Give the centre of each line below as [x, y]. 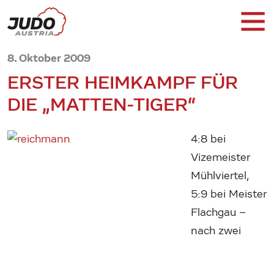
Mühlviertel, [220, 176]
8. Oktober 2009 [49, 58]
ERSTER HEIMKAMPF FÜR [123, 82]
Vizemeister [220, 157]
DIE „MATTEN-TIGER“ [102, 104]
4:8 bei [208, 139]
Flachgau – [218, 212]
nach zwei [216, 231]
